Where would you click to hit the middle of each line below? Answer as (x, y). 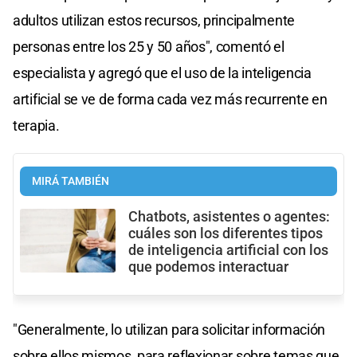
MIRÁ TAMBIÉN (71, 181)
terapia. (36, 125)
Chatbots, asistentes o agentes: (229, 216)
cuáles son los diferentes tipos (226, 233)
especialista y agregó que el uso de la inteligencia (162, 73)
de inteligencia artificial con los (228, 250)
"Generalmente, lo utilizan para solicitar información (169, 329)
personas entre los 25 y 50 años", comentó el (149, 46)
